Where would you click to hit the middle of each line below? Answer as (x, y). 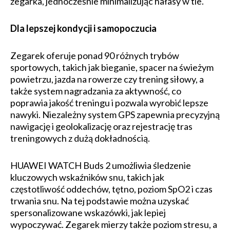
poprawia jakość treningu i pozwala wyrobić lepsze (109, 102)
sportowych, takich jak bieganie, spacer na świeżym (112, 67)
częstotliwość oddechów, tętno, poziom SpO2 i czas (111, 189)
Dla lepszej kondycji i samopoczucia (83, 28)
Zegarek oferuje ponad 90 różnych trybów (95, 55)
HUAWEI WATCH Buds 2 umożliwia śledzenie (101, 165)
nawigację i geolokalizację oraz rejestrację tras (101, 126)
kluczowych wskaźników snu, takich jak (87, 177)
